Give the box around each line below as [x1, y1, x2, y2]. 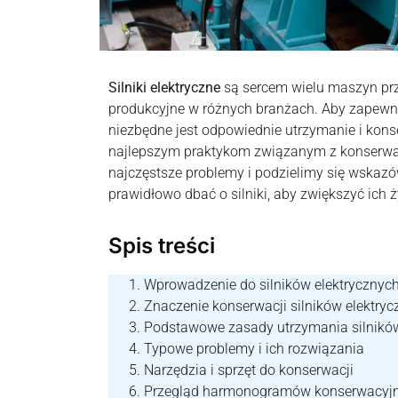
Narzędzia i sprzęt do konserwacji [144, 362, 354, 379]
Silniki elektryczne [108, 78, 220, 96]
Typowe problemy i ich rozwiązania [144, 340, 364, 358]
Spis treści [108, 233, 215, 259]
